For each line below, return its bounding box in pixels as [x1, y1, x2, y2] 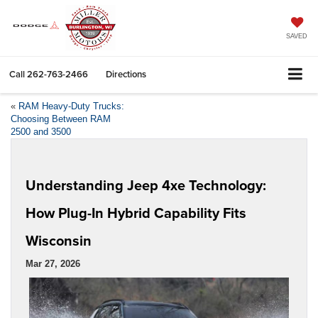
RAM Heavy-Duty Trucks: [18, 100, 124, 111]
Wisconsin [26, 229, 92, 251]
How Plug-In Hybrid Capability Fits [26, 202, 246, 223]
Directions [106, 67, 146, 81]
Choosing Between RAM [11, 113, 111, 124]
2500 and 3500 [11, 126, 71, 137]
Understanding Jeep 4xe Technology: [26, 174, 266, 195]
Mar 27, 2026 [26, 258, 80, 269]
